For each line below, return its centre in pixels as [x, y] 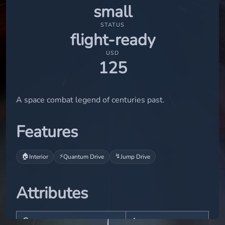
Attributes [52, 193]
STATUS [113, 25]
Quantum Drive [84, 156]
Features [47, 132]
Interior [39, 156]
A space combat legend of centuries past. [90, 100]
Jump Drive [135, 156]
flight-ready [113, 40]
